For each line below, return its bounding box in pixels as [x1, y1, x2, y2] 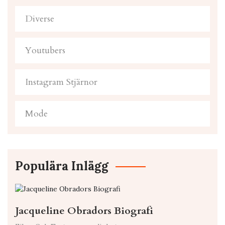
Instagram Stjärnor [25, 76, 97, 89]
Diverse [25, 13, 54, 26]
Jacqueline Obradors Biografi [15, 204, 153, 218]
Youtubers [25, 44, 65, 57]
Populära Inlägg [15, 158, 108, 174]
